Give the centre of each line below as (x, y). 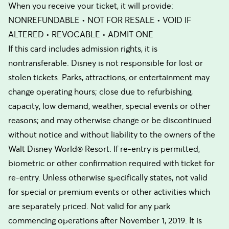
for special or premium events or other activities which (109, 192)
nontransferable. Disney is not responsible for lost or (106, 63)
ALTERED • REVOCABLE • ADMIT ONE (81, 34)
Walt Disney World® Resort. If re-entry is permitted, (104, 149)
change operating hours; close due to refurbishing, (100, 91)
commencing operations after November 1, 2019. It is (105, 220)
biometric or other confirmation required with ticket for (111, 163)
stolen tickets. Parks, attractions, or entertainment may (109, 77)
